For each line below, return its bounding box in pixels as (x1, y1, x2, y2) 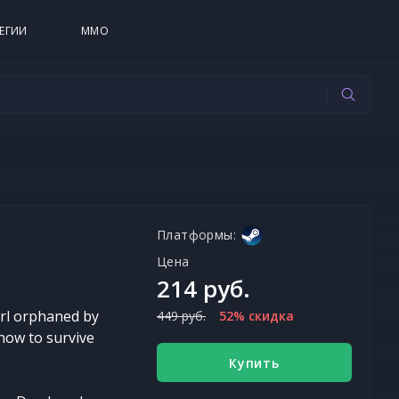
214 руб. (157, 273, 250, 305)
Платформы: (157, 226, 236, 243)
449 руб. (157, 307, 206, 324)
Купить (229, 354, 280, 371)
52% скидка (219, 307, 294, 324)
